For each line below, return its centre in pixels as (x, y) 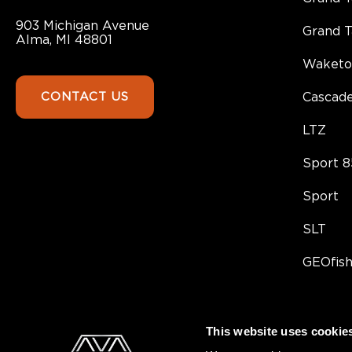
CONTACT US (85, 97)
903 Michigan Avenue (82, 26)
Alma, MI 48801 (64, 40)
